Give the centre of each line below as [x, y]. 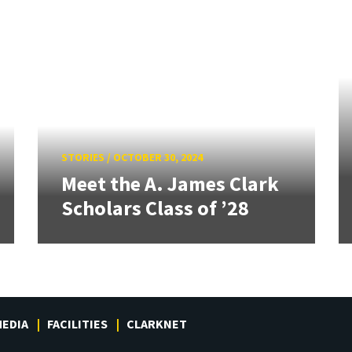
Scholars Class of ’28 [155, 208]
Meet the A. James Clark [170, 184]
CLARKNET [157, 324]
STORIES [82, 157]
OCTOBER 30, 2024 [158, 157]
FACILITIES [77, 324]
